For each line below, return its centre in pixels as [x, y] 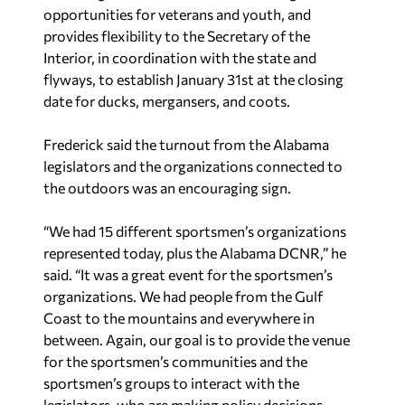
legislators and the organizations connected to [193, 166]
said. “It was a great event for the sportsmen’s [188, 274]
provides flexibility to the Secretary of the [177, 36]
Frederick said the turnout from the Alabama [186, 144]
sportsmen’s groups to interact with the [171, 383]
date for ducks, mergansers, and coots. [167, 101]
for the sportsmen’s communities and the [175, 361]
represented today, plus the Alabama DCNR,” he [195, 253]
